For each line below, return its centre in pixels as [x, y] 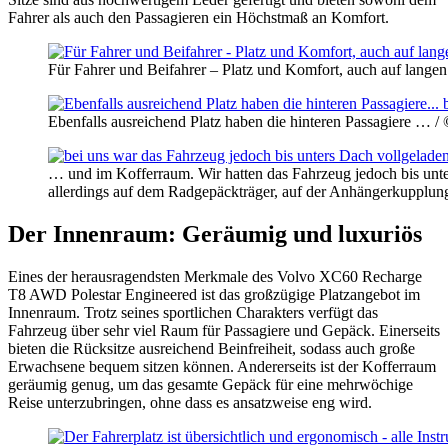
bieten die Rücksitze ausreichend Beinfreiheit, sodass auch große [211, 348]
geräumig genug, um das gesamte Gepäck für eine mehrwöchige [210, 384]
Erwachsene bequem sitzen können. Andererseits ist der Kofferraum [222, 366]
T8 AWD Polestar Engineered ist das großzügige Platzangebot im [214, 294]
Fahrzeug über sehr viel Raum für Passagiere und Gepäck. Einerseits [224, 330]
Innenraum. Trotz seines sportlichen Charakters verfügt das [193, 312]
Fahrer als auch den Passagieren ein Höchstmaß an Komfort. [200, 18]
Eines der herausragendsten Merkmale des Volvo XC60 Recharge [215, 276]
